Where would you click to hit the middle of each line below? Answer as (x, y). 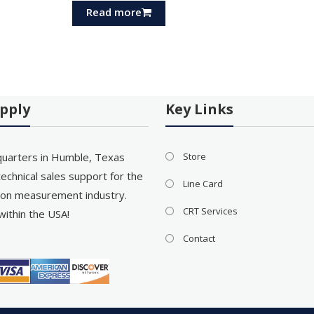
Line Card (203, 184)
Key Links (200, 109)
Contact (199, 239)
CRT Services (211, 211)
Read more (114, 12)
